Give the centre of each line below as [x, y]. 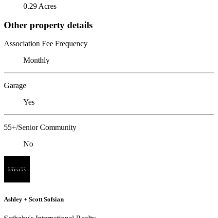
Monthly [36, 60]
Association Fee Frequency [46, 44]
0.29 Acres [40, 6]
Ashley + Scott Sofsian [34, 199]
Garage [15, 86]
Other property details [48, 25]
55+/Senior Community [40, 127]
